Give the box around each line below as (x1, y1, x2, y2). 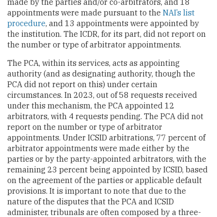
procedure (7, 18, 46, 28)
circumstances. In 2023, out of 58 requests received (7, 90, 197, 100)
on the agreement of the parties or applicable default (7, 175, 202, 185)
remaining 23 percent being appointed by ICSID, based (7, 164, 208, 174)
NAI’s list (163, 7, 195, 17)
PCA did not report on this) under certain (7, 79, 157, 89)
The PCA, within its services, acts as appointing (7, 58, 180, 68)
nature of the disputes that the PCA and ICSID (7, 196, 174, 206)
